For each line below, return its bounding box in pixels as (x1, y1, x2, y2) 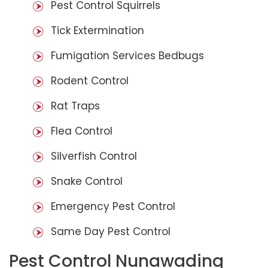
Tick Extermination (51, 23, 144, 38)
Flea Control (51, 123, 112, 138)
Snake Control (51, 173, 123, 188)
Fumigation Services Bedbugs (51, 48, 204, 63)
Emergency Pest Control (51, 199, 175, 214)
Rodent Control (51, 73, 129, 88)
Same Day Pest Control (51, 224, 170, 239)
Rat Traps (51, 98, 100, 113)
